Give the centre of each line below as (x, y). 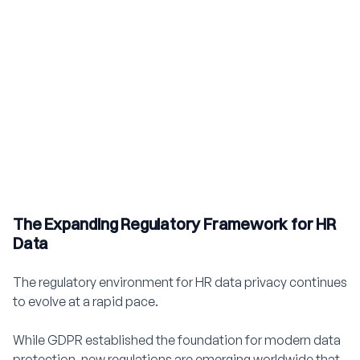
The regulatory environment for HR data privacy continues (180, 282)
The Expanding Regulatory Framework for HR (174, 224)
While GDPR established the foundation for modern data (177, 340)
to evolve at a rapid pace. (86, 301)
